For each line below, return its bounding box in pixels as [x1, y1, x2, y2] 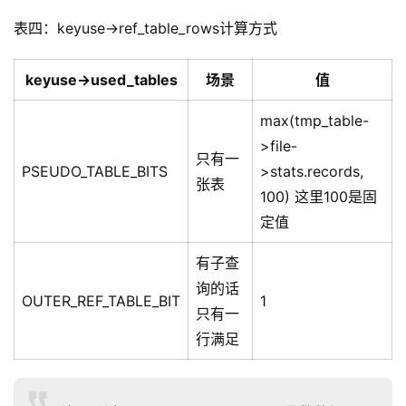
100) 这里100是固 [260, 188, 377, 207]
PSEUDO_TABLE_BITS [22, 162, 168, 181]
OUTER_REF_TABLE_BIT [22, 292, 180, 311]
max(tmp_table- [260, 111, 369, 130]
